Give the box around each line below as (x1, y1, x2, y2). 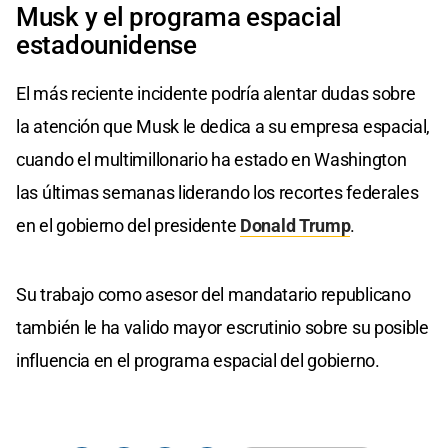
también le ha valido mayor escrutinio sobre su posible (16, 316, 429, 338)
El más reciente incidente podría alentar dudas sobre (16, 82, 416, 104)
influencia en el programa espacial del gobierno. (16, 349, 380, 371)
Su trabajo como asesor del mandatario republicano (16, 283, 411, 305)
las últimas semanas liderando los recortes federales (16, 181, 419, 203)
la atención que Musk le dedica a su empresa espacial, (16, 115, 431, 137)
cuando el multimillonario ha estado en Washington (16, 148, 407, 170)
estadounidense (16, 29, 197, 60)
